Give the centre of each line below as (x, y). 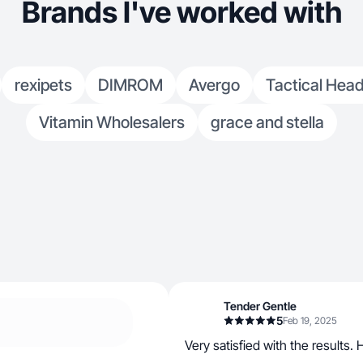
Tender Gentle (260, 306)
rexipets (43, 85)
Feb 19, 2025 (310, 320)
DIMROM (130, 85)
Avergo (214, 85)
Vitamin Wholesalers (112, 122)
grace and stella (267, 122)
